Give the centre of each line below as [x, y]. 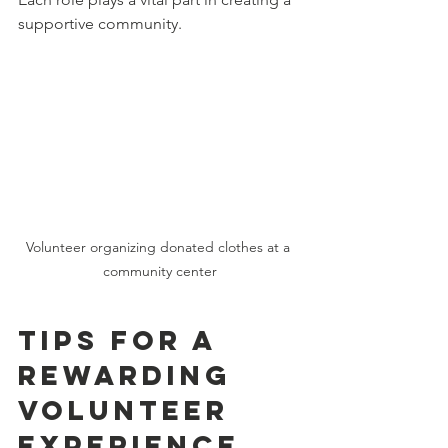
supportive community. [100, 23]
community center [160, 271]
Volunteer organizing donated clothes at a [160, 247]
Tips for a [123, 340]
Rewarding [131, 375]
